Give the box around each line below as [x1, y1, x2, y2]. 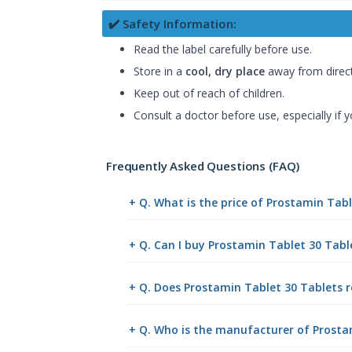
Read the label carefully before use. [134, 41, 312, 57]
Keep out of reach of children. [134, 85, 284, 101]
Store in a [134, 63, 185, 79]
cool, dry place [185, 63, 265, 79]
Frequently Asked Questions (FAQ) [106, 157, 300, 174]
